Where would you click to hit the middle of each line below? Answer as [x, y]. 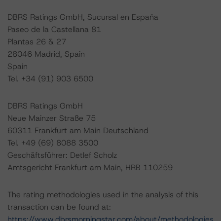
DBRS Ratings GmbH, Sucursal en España [83, 17]
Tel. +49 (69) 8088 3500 [53, 143]
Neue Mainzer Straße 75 [52, 118]
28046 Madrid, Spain [46, 54]
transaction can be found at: [59, 207]
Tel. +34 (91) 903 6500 [50, 79]
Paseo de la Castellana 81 [54, 29]
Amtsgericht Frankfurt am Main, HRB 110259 [90, 167]
